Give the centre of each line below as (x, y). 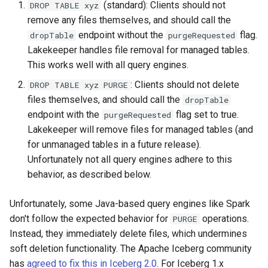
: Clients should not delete (185, 84)
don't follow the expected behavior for (90, 218)
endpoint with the (65, 114)
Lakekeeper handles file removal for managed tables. (138, 50)
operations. (224, 218)
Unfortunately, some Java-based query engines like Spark (130, 203)
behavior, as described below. (89, 174)
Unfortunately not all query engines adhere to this (130, 159)
